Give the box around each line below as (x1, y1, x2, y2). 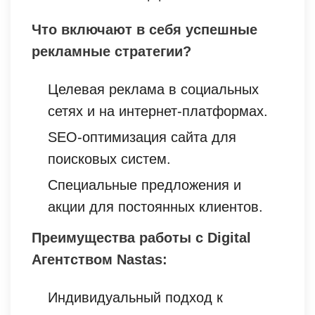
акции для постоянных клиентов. (48, 198, 263, 214)
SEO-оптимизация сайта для (48, 129, 236, 145)
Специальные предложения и (48, 176, 241, 193)
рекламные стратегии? (32, 43, 191, 59)
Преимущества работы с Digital (32, 229, 251, 245)
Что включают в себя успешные (32, 21, 257, 37)
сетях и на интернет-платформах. (48, 103, 268, 119)
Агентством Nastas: (32, 251, 167, 267)
